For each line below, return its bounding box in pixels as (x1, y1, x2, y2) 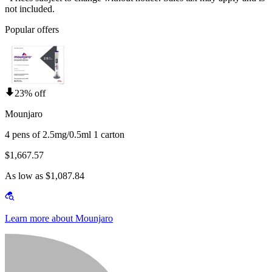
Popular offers (5, 24, 59, 35)
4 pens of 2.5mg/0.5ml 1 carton (5, 129, 124, 140)
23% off (15, 88, 46, 99)
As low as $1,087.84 (5, 171, 84, 182)
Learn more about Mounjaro (5, 213, 113, 224)
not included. (5, 4, 55, 15)
